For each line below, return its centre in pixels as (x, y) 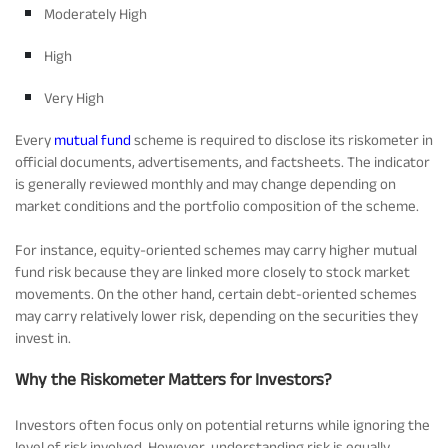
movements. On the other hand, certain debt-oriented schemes (216, 293)
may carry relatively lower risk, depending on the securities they (216, 315)
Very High (74, 97)
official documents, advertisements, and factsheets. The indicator (222, 161)
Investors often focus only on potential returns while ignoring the (222, 424)
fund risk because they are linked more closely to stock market (212, 271)
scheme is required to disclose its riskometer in (282, 139)
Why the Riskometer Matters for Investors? (173, 378)
